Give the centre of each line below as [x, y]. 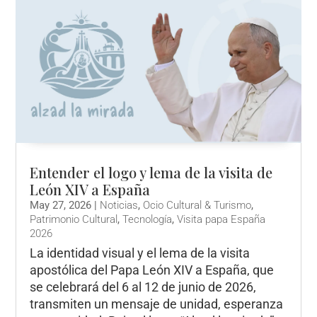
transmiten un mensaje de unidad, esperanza [157, 304]
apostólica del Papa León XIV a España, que [152, 270]
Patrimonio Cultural [74, 219]
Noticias [119, 205]
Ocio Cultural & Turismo [197, 205]
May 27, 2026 [61, 205]
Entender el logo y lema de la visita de [151, 172]
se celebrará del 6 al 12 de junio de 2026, [143, 287]
